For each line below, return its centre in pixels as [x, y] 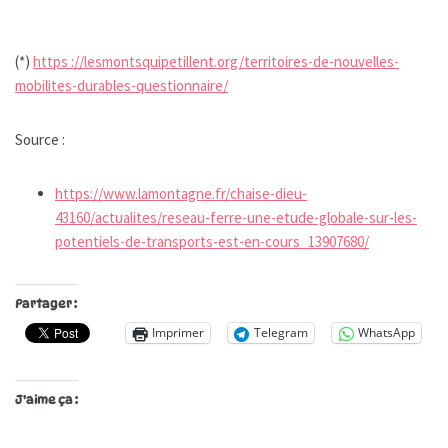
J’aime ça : [46, 399]
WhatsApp [386, 333]
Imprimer [178, 333]
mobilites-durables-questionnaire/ [121, 85]
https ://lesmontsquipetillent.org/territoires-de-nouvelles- [216, 61]
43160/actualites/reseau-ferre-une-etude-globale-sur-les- [236, 217]
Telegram [281, 333]
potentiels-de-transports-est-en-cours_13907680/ [212, 241]
